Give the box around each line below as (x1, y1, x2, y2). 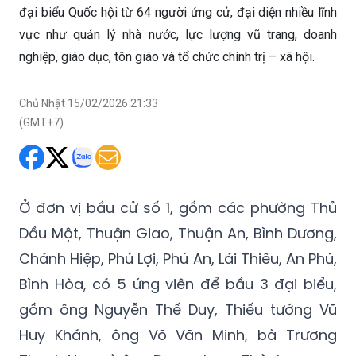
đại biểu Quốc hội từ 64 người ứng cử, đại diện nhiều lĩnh (19, 5, 337, 21)
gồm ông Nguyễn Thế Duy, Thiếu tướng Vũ (19, 300, 337, 320)
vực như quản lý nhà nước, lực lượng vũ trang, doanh (19, 27, 337, 43)
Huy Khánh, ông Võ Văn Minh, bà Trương (19, 325, 337, 346)
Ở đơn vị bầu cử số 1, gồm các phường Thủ (19, 198, 337, 219)
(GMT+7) (19, 116, 64, 130)
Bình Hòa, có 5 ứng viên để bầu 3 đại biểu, (19, 274, 337, 295)
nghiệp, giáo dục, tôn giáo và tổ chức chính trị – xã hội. (19, 49, 315, 65)
